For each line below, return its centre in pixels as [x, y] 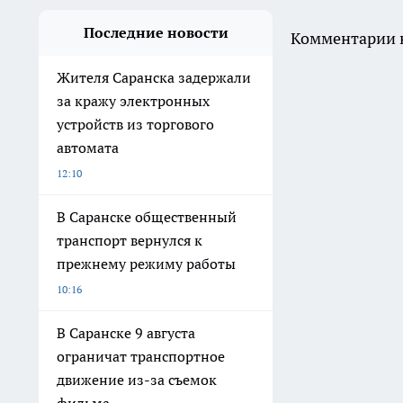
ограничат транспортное [141, 357]
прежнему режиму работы [146, 264]
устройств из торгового [135, 125]
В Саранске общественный [147, 217]
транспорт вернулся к [130, 241]
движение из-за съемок [137, 380]
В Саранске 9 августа [126, 333]
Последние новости [156, 33]
